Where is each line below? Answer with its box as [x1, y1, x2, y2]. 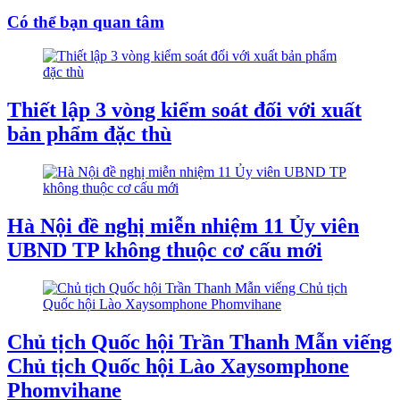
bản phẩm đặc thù [7, 122, 171, 146]
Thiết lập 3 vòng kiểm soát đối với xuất [7, 98, 362, 122]
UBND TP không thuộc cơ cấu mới [7, 238, 322, 262]
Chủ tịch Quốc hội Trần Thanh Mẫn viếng [7, 329, 392, 354]
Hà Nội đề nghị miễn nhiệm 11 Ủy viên [7, 214, 359, 238]
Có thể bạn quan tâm [7, 12, 164, 31]
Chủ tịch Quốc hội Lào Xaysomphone [7, 354, 349, 378]
